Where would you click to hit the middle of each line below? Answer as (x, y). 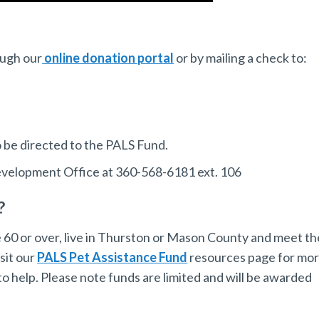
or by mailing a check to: (241, 58)
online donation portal (108, 58)
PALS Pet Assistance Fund (113, 257)
